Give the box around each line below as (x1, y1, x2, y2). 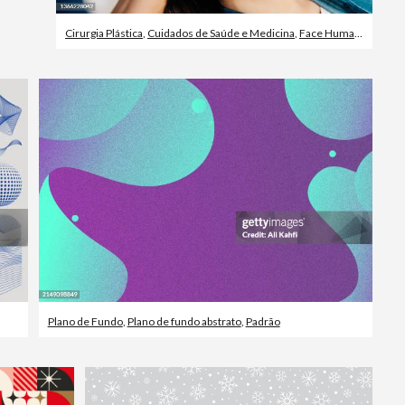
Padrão (245, 314, 280, 328)
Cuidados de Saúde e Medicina (146, 25, 295, 40)
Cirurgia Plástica (64, 25, 143, 40)
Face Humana (298, 25, 354, 40)
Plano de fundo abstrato (127, 314, 241, 328)
